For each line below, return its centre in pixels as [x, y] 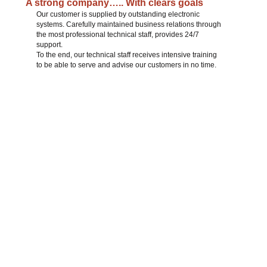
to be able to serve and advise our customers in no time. [126, 65]
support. [49, 45]
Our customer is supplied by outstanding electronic [118, 14]
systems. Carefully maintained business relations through [129, 24]
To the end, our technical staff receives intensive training [127, 55]
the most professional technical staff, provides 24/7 [118, 35]
